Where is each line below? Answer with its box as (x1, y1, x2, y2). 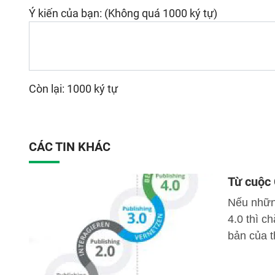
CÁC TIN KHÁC (29, 139, 110, 154)
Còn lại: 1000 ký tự (29, 82, 118, 95)
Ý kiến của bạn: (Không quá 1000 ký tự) (29, 6, 217, 20)
